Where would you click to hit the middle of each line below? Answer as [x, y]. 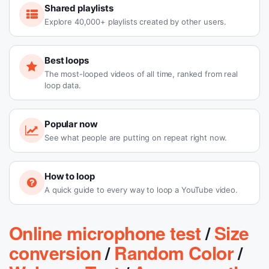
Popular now [71, 124]
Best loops [67, 60]
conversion [55, 252]
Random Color [174, 252]
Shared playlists [79, 8]
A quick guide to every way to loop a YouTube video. [141, 190]
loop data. [63, 85]
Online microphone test [105, 233]
